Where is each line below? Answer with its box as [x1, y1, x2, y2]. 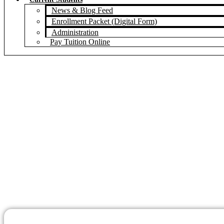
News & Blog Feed [51, 6, 113, 14]
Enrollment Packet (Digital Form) [51, 17, 157, 25]
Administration [51, 28, 98, 36]
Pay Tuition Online [50, 37, 110, 46]
